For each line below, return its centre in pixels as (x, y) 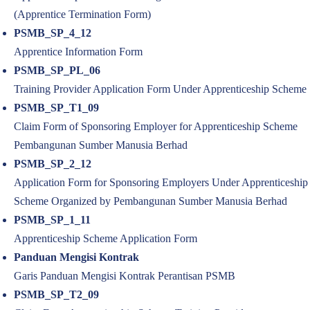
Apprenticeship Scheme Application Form (106, 238)
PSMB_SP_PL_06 (57, 70)
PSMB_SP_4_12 (53, 33)
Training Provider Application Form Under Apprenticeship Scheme (160, 89)
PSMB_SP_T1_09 (56, 108)
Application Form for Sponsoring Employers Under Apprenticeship (161, 182)
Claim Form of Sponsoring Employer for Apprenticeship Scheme (156, 126)
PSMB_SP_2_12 (53, 164)
